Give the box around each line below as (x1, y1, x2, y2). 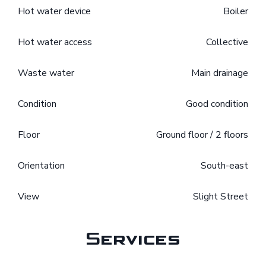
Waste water (18, 66, 74, 80)
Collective (206, 36, 248, 49)
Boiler (223, 5, 248, 18)
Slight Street (193, 190, 248, 204)
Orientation (18, 159, 65, 173)
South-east (201, 159, 248, 173)
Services (85, 229, 180, 250)
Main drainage (191, 66, 248, 80)
